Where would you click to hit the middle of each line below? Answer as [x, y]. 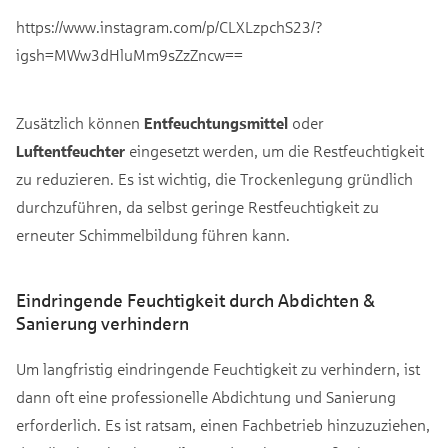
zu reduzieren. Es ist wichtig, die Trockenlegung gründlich [214, 179]
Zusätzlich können [80, 123]
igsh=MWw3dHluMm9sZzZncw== [129, 55]
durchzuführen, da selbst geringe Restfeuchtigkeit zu [197, 207]
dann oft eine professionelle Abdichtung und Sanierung [206, 397]
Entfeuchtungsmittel [216, 123]
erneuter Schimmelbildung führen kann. [153, 235]
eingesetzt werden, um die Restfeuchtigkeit [274, 151]
